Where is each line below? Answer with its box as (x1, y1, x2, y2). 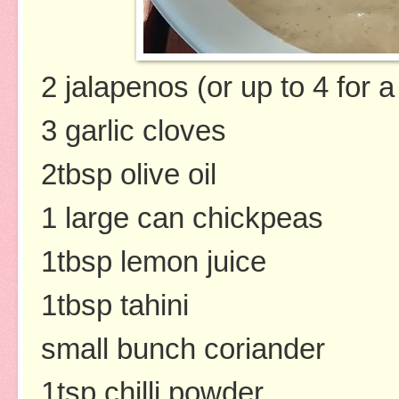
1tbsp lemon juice (41, 244, 266, 278)
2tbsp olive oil (41, 157, 216, 191)
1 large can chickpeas (41, 200, 323, 234)
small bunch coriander (41, 331, 325, 365)
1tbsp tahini (41, 288, 189, 322)
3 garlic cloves (41, 113, 226, 147)
